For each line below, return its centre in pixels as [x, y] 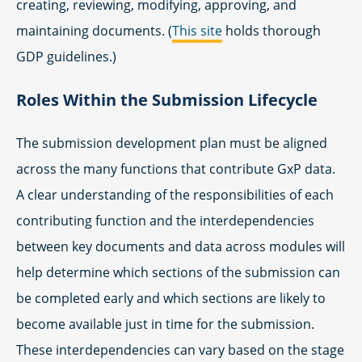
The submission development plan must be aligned [172, 143]
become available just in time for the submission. [165, 324]
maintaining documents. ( [94, 31]
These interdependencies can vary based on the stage [180, 350]
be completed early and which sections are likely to [171, 299]
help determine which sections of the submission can [178, 273]
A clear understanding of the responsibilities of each [175, 195]
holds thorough [271, 31]
